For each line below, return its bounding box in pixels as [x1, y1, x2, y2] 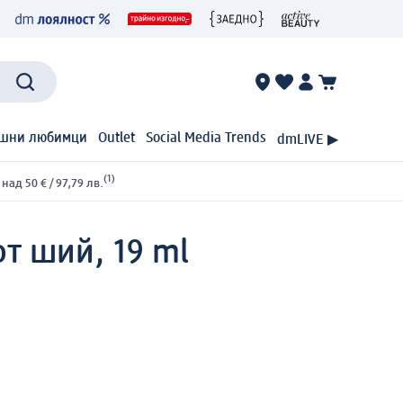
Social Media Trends [146, 131, 266, 147]
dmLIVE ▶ [277, 132, 338, 148]
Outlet [98, 131, 135, 147]
